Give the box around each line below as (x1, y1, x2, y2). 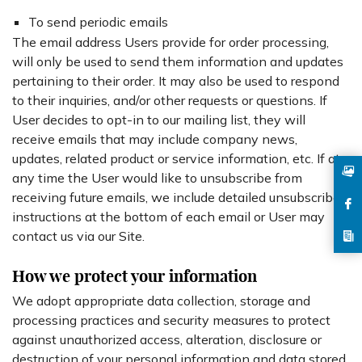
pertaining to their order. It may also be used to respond (12, 73, 339, 89)
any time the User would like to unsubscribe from (12, 170, 302, 186)
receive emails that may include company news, (12, 131, 297, 147)
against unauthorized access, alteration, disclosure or (12, 331, 322, 347)
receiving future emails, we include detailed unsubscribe (12, 189, 340, 205)
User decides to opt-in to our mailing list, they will (12, 112, 305, 128)
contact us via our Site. (12, 228, 145, 244)
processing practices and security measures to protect (12, 312, 330, 328)
